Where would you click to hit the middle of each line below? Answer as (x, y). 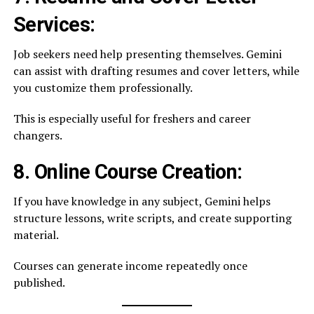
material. (36, 235)
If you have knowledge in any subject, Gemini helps (142, 201)
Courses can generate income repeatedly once (130, 266)
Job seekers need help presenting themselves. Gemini (147, 54)
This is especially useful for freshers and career (132, 118)
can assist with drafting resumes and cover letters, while (156, 71)
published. (39, 282)
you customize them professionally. (103, 88)
